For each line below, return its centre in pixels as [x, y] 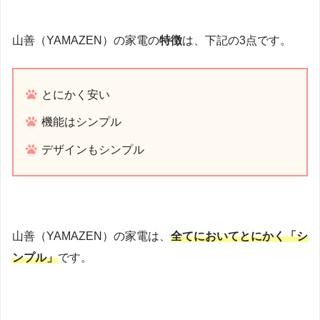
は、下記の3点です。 [237, 40]
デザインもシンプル [93, 150]
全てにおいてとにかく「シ [239, 236]
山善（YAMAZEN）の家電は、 [91, 236]
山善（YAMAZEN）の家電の [86, 40]
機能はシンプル [82, 122]
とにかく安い [76, 94]
